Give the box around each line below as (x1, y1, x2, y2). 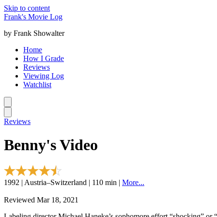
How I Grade (23, 54, 64, 62)
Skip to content (4, 4, 50, 12)
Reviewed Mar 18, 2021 (4, 195, 78, 204)
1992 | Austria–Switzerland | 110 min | (4, 178, 122, 186)
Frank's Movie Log (4, 13, 62, 21)
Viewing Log (23, 72, 64, 80)
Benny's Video (4, 136, 98, 154)
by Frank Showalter (4, 29, 64, 37)
